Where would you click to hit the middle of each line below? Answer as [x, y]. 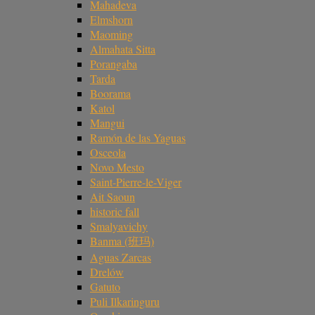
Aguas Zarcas [121, 257]
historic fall [115, 211]
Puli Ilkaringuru [125, 301]
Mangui [107, 122]
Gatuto [105, 286]
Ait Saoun [112, 196]
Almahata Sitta [123, 49]
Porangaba [114, 63]
